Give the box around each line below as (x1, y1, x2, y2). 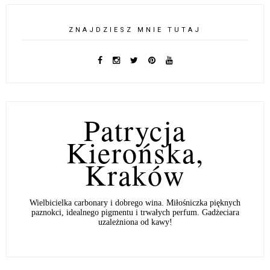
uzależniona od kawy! (98, 218, 172, 227)
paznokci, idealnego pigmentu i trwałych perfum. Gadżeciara (31, 208, 239, 218)
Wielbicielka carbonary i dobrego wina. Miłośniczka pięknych (30, 198, 240, 208)
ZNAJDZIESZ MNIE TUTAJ (69, 26, 201, 34)
